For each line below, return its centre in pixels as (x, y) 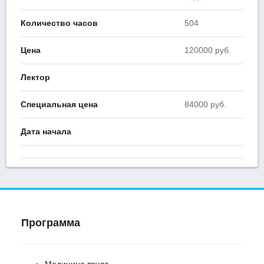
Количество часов (59, 23)
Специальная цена (59, 105)
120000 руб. (208, 50)
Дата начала (46, 132)
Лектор (35, 77)
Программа (51, 222)
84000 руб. (205, 105)
